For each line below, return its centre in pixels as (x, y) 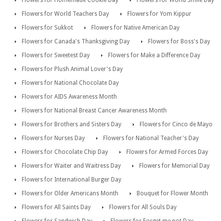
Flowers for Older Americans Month (70, 194)
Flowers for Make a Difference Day (154, 55)
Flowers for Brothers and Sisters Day (72, 125)
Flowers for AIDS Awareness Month (69, 97)
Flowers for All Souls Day (143, 207)
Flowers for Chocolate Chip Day (65, 152)
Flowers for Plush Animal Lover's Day (72, 69)
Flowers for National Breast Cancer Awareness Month (94, 111)
